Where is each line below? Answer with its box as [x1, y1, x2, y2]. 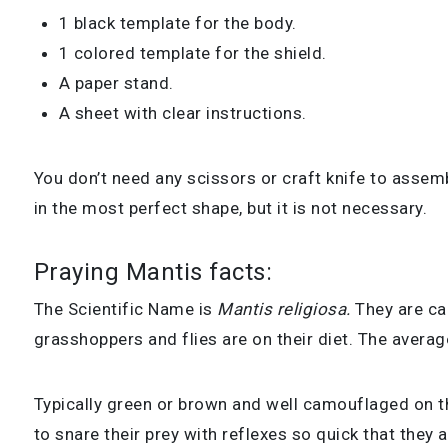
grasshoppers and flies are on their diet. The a [33, 328, 402, 349]
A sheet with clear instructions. [58, 102, 307, 123]
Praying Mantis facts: [33, 257, 273, 286]
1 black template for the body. [58, 12, 297, 33]
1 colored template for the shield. [58, 42, 327, 63]
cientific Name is [78, 298, 218, 319]
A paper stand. [58, 72, 174, 93]
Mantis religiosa [217, 298, 347, 319]
